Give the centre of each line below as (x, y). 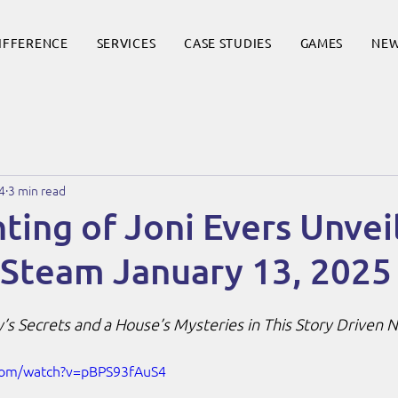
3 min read (37, 190)
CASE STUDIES (228, 43)
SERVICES (126, 43)
